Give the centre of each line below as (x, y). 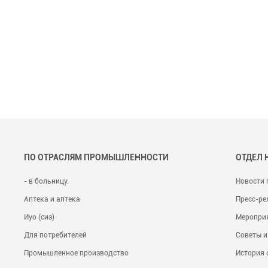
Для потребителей (56, 235)
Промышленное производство (77, 253)
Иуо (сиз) (39, 217)
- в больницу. (47, 182)
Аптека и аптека (52, 200)
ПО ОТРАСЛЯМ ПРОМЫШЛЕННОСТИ (97, 158)
